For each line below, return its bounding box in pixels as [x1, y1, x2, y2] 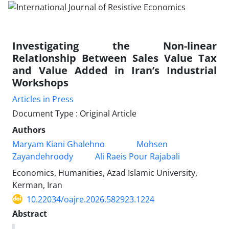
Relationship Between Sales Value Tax [12, 51, 217, 65]
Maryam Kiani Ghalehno [12, 138, 105, 150]
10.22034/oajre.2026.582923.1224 [27, 193, 154, 205]
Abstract [12, 208, 47, 219]
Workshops [12, 75, 68, 89]
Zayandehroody [12, 150, 73, 162]
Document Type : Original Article [12, 107, 136, 119]
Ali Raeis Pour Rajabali [95, 150, 180, 162]
